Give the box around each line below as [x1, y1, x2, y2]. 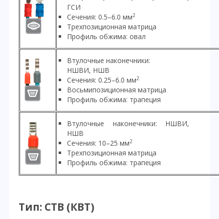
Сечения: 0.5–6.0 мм [67, 12, 132, 22]
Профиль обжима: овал [67, 31, 146, 41]
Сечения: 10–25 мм [67, 138, 130, 148]
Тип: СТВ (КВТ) [19, 200, 94, 214]
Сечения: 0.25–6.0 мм [67, 75, 136, 85]
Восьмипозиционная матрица [67, 85, 166, 94]
